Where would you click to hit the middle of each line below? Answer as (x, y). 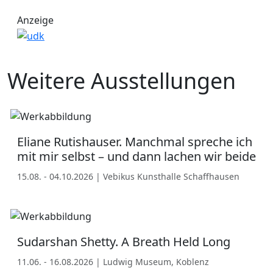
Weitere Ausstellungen (122, 81)
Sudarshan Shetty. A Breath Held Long (124, 242)
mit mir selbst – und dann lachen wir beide (136, 157)
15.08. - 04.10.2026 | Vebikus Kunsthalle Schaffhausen (128, 177)
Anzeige (35, 20)
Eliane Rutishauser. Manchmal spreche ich (135, 142)
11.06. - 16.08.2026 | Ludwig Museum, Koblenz (113, 262)
